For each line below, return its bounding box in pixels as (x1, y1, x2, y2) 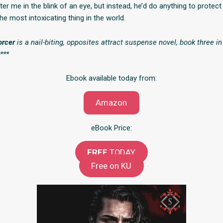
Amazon (96, 98, 127, 108)
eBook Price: (91, 123, 132, 132)
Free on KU (91, 160, 132, 171)
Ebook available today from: (66, 73, 157, 83)
